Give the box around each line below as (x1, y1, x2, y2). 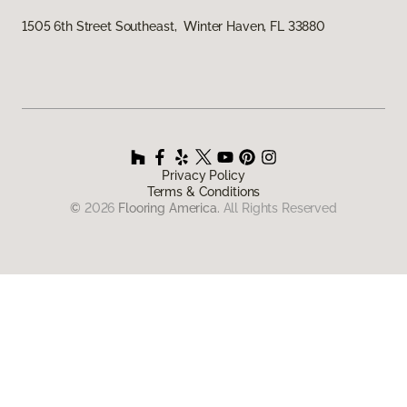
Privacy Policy (162, 167, 245, 183)
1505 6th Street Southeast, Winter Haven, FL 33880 (22, 18, 325, 34)
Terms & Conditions (146, 184, 261, 199)
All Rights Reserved (223, 200, 337, 215)
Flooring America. (118, 200, 220, 215)
